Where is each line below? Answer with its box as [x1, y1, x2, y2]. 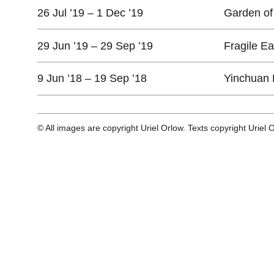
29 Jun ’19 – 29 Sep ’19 [37, 39, 153, 52]
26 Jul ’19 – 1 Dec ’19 [37, 6, 143, 19]
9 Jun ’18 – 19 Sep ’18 [37, 72, 147, 85]
